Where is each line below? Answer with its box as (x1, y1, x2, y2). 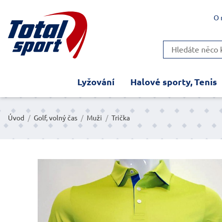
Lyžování (77, 76, 114, 87)
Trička (111, 113, 130, 122)
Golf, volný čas (34, 113, 77, 122)
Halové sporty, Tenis (130, 76, 217, 87)
